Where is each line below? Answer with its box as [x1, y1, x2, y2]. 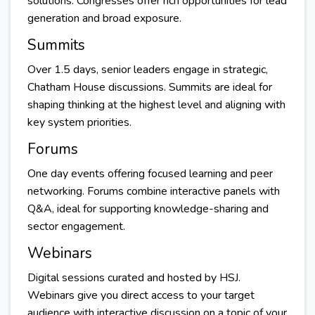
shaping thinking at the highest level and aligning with [27, 97, 285, 113]
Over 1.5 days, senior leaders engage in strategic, [27, 62, 268, 78]
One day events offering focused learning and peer [27, 166, 273, 182]
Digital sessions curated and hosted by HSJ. [27, 270, 240, 286]
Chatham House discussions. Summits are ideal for [27, 79, 272, 96]
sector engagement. [27, 219, 125, 235]
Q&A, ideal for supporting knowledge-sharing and [27, 201, 269, 217]
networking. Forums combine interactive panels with [27, 184, 280, 200]
